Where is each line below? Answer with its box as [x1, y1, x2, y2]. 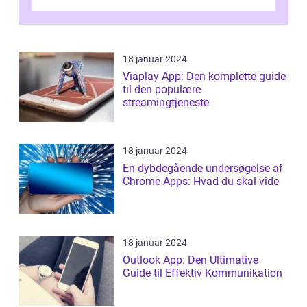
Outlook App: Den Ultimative [123, 253, 258, 267]
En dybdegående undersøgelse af [123, 161, 283, 175]
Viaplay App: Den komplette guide [123, 69, 286, 83]
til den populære [123, 82, 201, 96]
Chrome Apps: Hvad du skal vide [123, 174, 279, 188]
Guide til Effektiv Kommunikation [123, 266, 282, 280]
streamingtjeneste [123, 95, 209, 109]
